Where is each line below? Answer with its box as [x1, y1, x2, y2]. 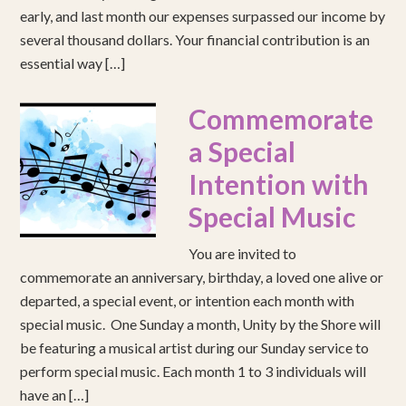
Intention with [188, 168, 370, 201]
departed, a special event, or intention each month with [20, 292, 355, 310]
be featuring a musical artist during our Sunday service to [20, 339, 370, 357]
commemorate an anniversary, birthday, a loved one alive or [20, 268, 384, 286]
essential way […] [20, 54, 126, 72]
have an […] [20, 386, 90, 404]
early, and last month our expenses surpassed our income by [20, 7, 386, 25]
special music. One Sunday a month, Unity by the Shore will [20, 315, 382, 333]
